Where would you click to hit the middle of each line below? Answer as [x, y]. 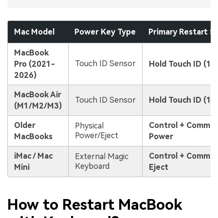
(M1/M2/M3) [38, 106]
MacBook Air [37, 95]
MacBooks [33, 137]
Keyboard [92, 166]
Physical [89, 126]
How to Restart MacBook [95, 204]
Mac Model [34, 32]
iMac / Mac [33, 156]
